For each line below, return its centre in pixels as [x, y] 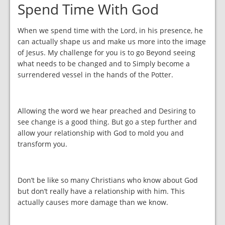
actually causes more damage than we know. [93, 202]
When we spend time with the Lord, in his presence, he [110, 30]
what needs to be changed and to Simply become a [104, 63]
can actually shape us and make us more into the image [112, 41]
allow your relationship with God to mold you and [101, 133]
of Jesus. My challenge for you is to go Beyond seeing [106, 52]
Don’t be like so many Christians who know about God [108, 180]
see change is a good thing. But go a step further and [107, 122]
